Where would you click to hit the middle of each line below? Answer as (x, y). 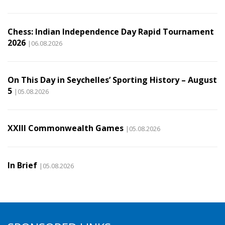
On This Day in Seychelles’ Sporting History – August (112, 80)
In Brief (22, 165)
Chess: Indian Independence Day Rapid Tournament (111, 32)
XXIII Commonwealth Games (66, 128)
